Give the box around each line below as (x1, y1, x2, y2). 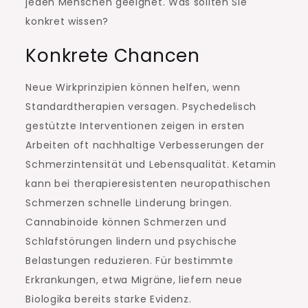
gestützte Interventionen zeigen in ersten (25, 119, 245, 133)
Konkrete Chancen (25, 43, 200, 69)
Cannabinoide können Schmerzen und (25, 215, 227, 230)
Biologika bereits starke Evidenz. (25, 292, 192, 307)
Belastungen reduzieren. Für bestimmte (25, 254, 234, 268)
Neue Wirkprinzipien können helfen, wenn (25, 80, 241, 95)
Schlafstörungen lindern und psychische (25, 234, 238, 249)
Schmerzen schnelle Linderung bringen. (25, 196, 232, 210)
